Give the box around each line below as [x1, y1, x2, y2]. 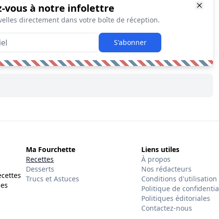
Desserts [26, 164, 55, 174]
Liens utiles [141, 144, 179, 154]
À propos [141, 154, 171, 164]
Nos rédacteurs [141, 164, 192, 174]
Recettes [26, 154, 54, 164]
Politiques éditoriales [141, 193, 210, 203]
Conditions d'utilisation [141, 174, 217, 183]
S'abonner [113, 37, 147, 47]
